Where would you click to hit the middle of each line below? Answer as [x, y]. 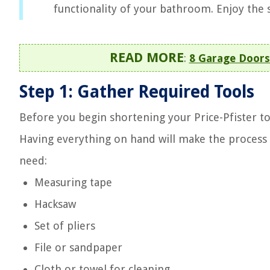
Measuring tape [73, 182]
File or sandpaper [78, 247]
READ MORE [146, 58]
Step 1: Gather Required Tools [137, 92]
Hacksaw [55, 204]
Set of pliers [65, 226]
